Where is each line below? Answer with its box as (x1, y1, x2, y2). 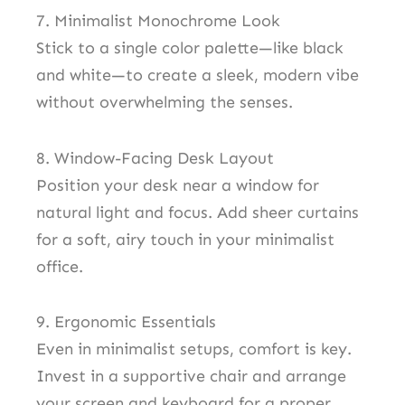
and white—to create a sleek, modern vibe (36, 65, 359, 86)
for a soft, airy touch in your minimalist (36, 229, 334, 250)
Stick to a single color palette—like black (36, 38, 344, 59)
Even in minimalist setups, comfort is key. (36, 339, 352, 360)
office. (36, 256, 83, 277)
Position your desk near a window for (36, 174, 319, 195)
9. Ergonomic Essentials (36, 312, 216, 333)
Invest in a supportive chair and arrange (36, 366, 346, 387)
